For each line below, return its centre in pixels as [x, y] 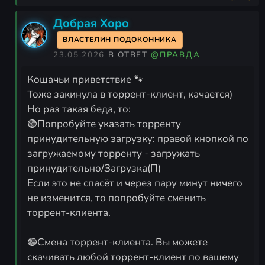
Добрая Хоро [91, 23]
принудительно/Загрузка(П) [94, 168]
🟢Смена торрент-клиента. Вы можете [117, 242]
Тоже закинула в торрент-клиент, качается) [130, 94]
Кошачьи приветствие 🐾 [85, 79]
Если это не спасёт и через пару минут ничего [135, 183]
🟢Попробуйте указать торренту [104, 124]
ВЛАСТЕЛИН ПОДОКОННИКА [120, 39]
